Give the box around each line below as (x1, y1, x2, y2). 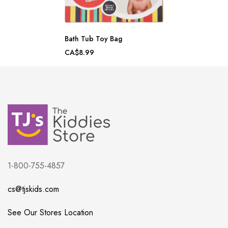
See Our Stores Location (8, 207, 93, 219)
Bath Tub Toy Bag (65, 34, 122, 44)
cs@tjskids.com (8, 183, 59, 195)
